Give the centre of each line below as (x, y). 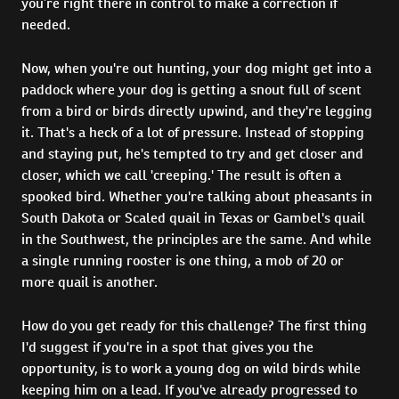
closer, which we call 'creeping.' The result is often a (181, 175)
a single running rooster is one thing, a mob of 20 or (183, 260)
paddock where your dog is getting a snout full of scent (191, 89)
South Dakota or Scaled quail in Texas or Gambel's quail (193, 217)
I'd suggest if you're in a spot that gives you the (167, 346)
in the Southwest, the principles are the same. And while (196, 239)
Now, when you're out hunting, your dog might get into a (196, 68)
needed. (46, 24)
